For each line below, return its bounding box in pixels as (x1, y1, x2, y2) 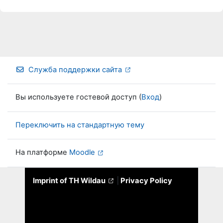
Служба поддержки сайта (28, 65, 122, 74)
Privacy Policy (120, 176, 173, 185)
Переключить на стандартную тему (15, 120, 144, 129)
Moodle (69, 148, 95, 157)
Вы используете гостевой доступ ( (15, 93, 141, 102)
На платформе (15, 148, 69, 157)
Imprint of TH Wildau (32, 176, 106, 185)
